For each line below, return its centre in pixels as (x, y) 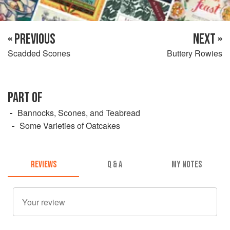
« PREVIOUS (32, 39)
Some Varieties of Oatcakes (70, 125)
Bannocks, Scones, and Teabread (79, 112)
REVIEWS (43, 165)
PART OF (25, 98)
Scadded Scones (39, 53)
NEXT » (208, 39)
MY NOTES (186, 165)
